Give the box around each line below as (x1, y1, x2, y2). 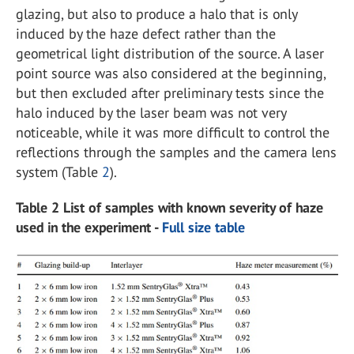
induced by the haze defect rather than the (16, 24, 276, 43)
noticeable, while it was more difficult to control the (16, 123, 330, 142)
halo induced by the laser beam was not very (16, 104, 286, 122)
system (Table (16, 163, 102, 182)
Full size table (162, 218, 245, 237)
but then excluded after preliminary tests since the (16, 84, 324, 103)
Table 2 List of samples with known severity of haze (16, 198, 323, 217)
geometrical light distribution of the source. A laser (16, 44, 324, 63)
